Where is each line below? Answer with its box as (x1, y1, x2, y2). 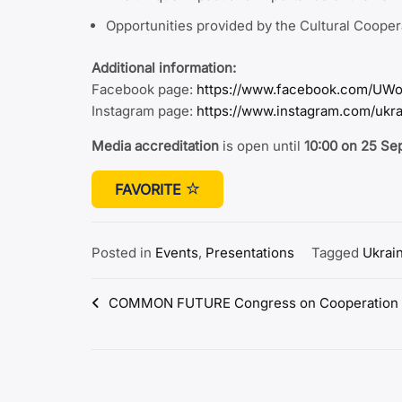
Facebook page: (92, 80, 197, 98)
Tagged (311, 244, 363, 262)
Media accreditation (92, 136, 219, 154)
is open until (219, 136, 304, 154)
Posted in (92, 244, 155, 262)
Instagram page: (92, 101, 197, 119)
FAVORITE (115, 179, 186, 198)
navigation (91, 323, 195, 350)
